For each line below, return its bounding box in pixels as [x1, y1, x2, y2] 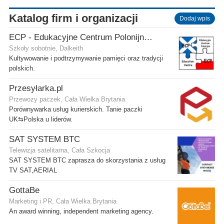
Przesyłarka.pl [9, 83, 63, 93]
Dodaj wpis [179, 14, 210, 22]
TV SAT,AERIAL [9, 166, 57, 174]
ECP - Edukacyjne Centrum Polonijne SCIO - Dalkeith [144, 32, 152, 42]
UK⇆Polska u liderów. [9, 115, 72, 123]
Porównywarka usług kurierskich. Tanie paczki [9, 105, 142, 113]
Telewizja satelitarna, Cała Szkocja [9, 146, 110, 154]
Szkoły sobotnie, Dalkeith [9, 44, 83, 52]
